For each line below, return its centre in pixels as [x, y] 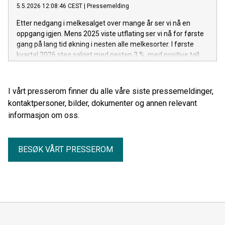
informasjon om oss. [44, 115]
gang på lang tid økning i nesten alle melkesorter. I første [105, 44]
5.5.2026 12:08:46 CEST [49, 6]
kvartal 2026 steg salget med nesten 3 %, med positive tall [108, 54]
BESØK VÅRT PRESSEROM [66, 149]
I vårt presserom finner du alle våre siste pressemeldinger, [111, 91]
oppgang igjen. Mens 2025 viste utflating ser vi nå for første [110, 33]
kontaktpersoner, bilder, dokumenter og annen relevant [102, 103]
